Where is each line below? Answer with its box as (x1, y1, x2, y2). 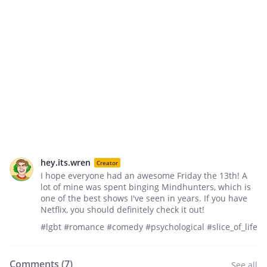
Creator (97, 158, 118, 167)
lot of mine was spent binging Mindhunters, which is (41, 181, 251, 193)
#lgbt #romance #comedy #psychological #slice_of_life (41, 221, 257, 232)
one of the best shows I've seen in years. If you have (41, 193, 247, 204)
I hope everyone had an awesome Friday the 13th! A (41, 170, 247, 181)
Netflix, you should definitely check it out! (41, 204, 204, 215)
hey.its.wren (41, 157, 91, 168)
